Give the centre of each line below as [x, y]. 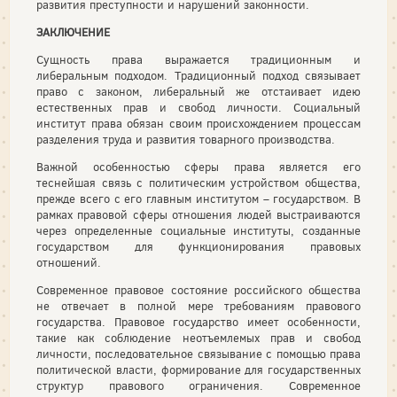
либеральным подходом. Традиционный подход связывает [198, 76]
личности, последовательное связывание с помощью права [198, 354]
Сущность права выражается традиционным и [198, 60]
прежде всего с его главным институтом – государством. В [198, 199]
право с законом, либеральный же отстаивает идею [198, 92]
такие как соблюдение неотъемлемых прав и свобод [198, 338]
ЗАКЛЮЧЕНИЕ [73, 32]
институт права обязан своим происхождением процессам [198, 124]
